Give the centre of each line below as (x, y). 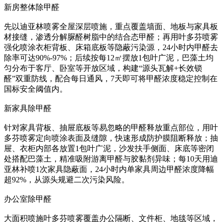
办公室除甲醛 (28, 199)
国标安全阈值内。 (36, 89)
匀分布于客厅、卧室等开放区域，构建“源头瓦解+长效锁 (103, 68)
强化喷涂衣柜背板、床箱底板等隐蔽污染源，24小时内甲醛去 (111, 48)
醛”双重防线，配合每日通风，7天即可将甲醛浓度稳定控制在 (111, 79)
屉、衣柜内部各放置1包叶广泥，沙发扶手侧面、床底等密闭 (109, 149)
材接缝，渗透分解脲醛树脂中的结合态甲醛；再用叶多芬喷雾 (111, 37)
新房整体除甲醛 (32, 7)
